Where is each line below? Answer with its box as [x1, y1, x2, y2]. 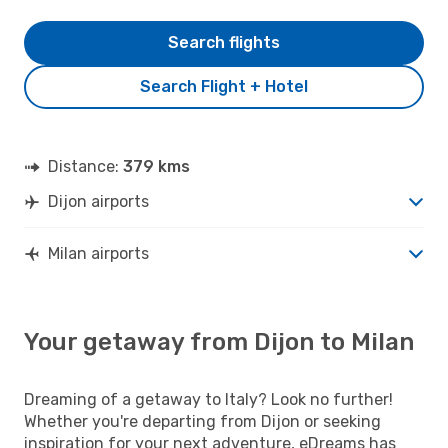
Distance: [48, 156, 123, 176]
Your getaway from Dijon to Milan [24, 327, 414, 356]
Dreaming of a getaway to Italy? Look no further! [24, 389, 393, 409]
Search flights [168, 32, 280, 52]
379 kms [123, 156, 190, 176]
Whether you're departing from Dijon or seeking [24, 411, 381, 431]
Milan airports [48, 243, 149, 263]
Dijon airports [48, 191, 149, 211]
